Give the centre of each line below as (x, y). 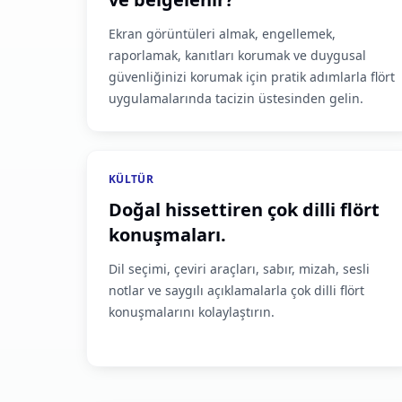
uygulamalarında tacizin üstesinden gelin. (236, 98)
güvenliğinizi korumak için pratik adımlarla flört (252, 77)
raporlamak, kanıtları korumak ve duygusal (237, 55)
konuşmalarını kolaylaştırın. (192, 312)
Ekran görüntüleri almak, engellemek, (222, 34)
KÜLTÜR (131, 179)
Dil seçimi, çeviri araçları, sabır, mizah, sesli (239, 269)
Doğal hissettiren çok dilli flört (244, 210)
